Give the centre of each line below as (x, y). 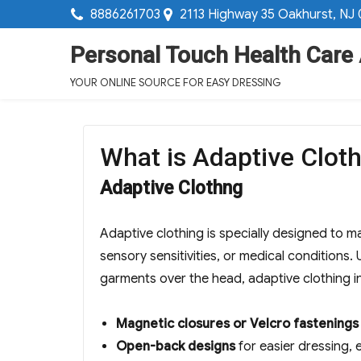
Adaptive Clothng (171, 189)
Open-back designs (176, 347)
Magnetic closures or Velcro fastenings (237, 324)
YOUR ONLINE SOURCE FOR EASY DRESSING (176, 83)
